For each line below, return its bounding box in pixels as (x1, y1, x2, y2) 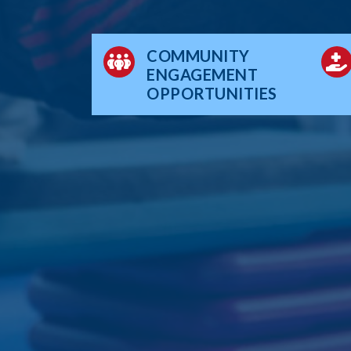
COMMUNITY (147, 45, 250, 65)
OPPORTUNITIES (147, 83, 277, 103)
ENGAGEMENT (147, 64, 258, 84)
